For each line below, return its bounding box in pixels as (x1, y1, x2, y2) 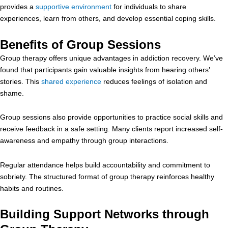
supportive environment (36, 3, 111, 11)
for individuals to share (111, 3, 186, 11)
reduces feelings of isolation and (101, 77, 207, 85)
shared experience (41, 77, 101, 85)
